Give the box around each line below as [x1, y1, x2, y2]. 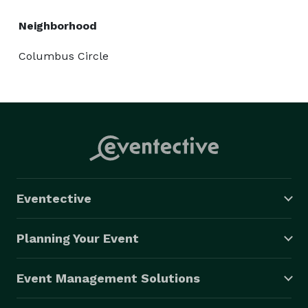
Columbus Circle [19, 49, 109, 63]
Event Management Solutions [16, 270, 200, 285]
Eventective [16, 190, 91, 206]
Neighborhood [19, 19, 97, 32]
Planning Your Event [16, 230, 139, 245]
